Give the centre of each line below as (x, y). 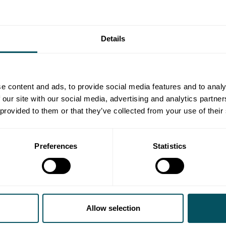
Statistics (169, 146)
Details (113, 38)
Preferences (56, 146)
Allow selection (113, 208)
